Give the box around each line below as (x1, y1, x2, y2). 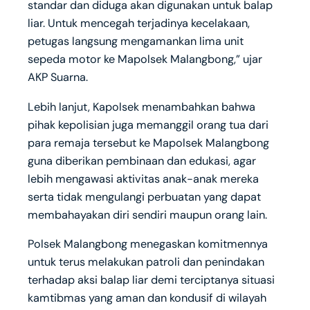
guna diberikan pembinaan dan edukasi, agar (28, 153, 256, 168)
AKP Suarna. (28, 70, 88, 85)
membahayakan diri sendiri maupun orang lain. (28, 207, 267, 222)
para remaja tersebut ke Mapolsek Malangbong (28, 135, 269, 150)
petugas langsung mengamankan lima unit (28, 34, 244, 49)
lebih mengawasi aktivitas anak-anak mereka (28, 171, 259, 186)
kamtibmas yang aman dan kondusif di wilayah (28, 290, 266, 305)
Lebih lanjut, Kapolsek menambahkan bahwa (28, 99, 255, 114)
